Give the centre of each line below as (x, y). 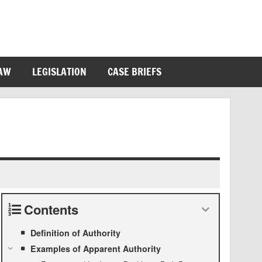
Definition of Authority (75, 233)
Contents (51, 210)
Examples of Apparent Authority (95, 249)
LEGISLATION (60, 72)
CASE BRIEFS (135, 72)
